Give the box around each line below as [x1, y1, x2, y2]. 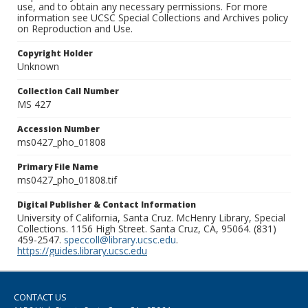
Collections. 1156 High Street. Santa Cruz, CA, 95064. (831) [17, 222, 276, 236]
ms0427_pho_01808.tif [17, 173, 117, 187]
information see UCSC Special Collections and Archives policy [17, 11, 288, 25]
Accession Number [17, 123, 100, 135]
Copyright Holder [17, 47, 93, 60]
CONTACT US [14, 291, 67, 304]
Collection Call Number [17, 85, 119, 98]
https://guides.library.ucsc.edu [17, 244, 147, 258]
